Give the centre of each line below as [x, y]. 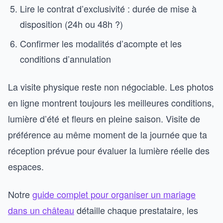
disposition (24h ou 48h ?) [71, 24]
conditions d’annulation [65, 59]
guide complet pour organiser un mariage [114, 194]
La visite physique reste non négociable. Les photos [111, 87]
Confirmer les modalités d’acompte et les [101, 43]
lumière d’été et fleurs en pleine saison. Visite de [104, 118]
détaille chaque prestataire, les [136, 210]
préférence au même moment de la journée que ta [108, 134]
